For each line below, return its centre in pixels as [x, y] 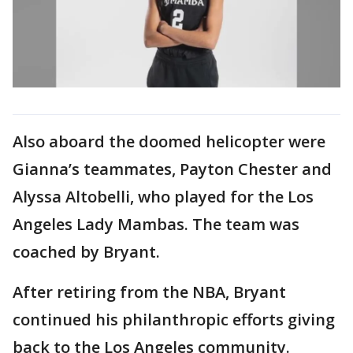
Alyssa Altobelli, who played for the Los [163, 197]
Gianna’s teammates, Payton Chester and [172, 169]
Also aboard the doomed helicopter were [169, 142]
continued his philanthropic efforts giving [174, 320]
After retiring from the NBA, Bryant [149, 292]
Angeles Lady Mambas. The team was [156, 225]
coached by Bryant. [88, 252]
